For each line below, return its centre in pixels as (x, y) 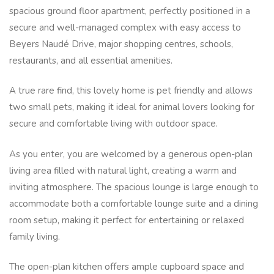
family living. (35, 236)
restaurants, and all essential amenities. (91, 60)
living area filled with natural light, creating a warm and (123, 170)
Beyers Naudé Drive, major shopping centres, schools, (121, 44)
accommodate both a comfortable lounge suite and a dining (134, 203)
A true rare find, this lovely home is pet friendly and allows (131, 91)
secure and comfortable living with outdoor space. (113, 124)
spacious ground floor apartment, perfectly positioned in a (130, 11)
